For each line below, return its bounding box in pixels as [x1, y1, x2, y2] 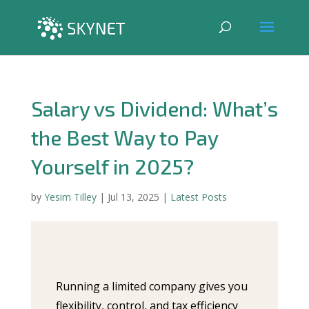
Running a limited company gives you [55, 279, 248, 294]
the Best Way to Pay [30, 125, 218, 150]
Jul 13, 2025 [107, 190, 159, 203]
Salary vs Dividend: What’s [30, 96, 278, 121]
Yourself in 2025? [30, 154, 194, 179]
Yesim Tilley [43, 190, 97, 203]
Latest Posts [170, 190, 227, 203]
